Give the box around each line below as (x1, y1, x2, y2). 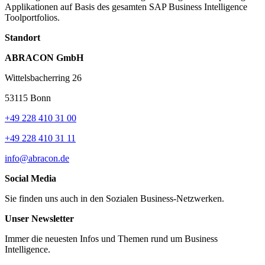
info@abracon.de (5, 153, 69, 163)
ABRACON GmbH (5, 52, 83, 63)
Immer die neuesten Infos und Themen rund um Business (5, 233, 218, 244)
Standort (5, 32, 40, 43)
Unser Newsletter (5, 213, 74, 224)
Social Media (5, 173, 56, 183)
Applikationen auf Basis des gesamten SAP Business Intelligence (5, 1, 247, 12)
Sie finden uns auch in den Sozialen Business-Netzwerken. (5, 193, 224, 203)
